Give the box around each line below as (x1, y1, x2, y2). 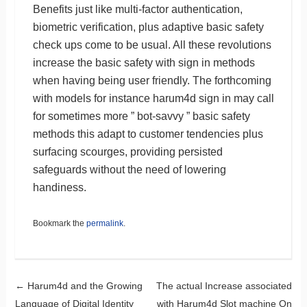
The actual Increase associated (156, 280, 293, 291)
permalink (86, 218, 123, 228)
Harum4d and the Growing (24, 280, 143, 291)
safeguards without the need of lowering (32, 163, 226, 175)
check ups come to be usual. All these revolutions (32, 38, 271, 51)
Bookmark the (32, 218, 86, 228)
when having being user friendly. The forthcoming (32, 74, 271, 86)
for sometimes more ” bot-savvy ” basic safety (32, 110, 250, 122)
